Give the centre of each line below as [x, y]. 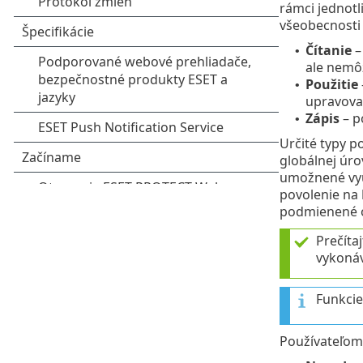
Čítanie [328, 50]
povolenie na [320, 194]
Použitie [331, 84]
